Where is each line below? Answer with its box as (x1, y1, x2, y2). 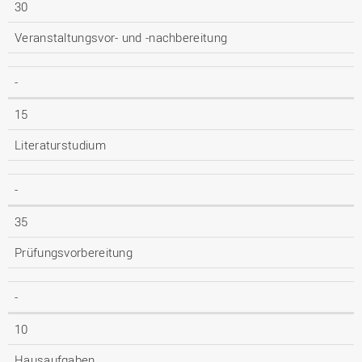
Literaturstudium (15, 137, 106, 153)
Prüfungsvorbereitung (15, 244, 133, 260)
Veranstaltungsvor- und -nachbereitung (15, 29, 228, 45)
